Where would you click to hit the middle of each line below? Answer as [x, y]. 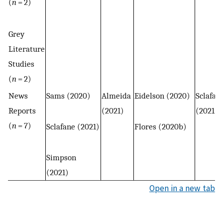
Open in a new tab [182, 188]
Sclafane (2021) [73, 127]
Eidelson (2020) [162, 96]
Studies [21, 64]
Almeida [116, 96]
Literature [27, 49]
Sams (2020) [68, 96]
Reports [22, 111]
